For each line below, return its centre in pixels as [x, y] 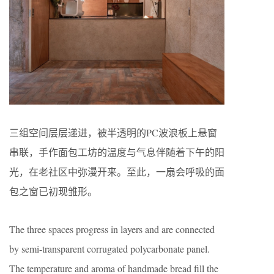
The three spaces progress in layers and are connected [112, 229]
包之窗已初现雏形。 [53, 191]
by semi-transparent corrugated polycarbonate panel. [109, 248]
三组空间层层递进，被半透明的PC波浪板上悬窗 [113, 132]
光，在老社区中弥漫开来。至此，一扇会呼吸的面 [117, 171]
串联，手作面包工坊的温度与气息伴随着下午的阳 [117, 152]
